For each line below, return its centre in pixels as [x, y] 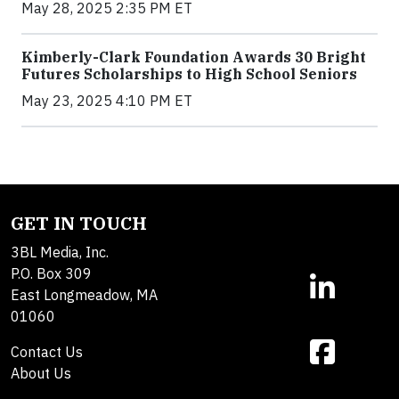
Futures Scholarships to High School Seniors [189, 73]
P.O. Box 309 [51, 273]
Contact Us [47, 351]
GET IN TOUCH [79, 223]
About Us [41, 373]
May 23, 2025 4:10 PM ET [107, 100]
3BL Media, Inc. [60, 252]
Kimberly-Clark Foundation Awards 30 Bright [194, 57]
